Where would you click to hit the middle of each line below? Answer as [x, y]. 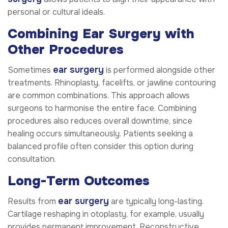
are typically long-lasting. [156, 202]
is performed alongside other [160, 70]
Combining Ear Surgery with [101, 34]
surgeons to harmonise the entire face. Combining [102, 108]
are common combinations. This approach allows [99, 96]
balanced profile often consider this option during [101, 147]
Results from [33, 202]
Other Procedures [66, 49]
